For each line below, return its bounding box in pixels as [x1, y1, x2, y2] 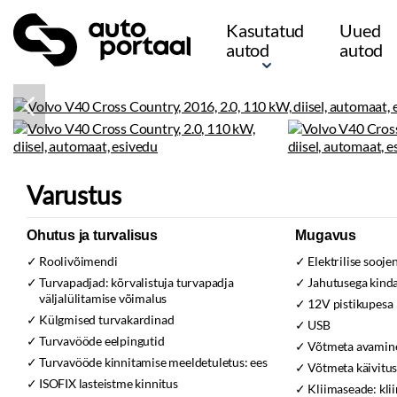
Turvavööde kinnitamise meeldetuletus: [39, 354, 251, 370]
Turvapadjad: [39, 275, 112, 290]
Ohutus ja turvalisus [27, 228, 158, 243]
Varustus [27, 180, 121, 210]
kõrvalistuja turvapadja [111, 275, 234, 290]
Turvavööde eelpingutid [39, 333, 165, 348]
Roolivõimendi [39, 253, 118, 269]
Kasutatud [226, 19, 305, 41]
